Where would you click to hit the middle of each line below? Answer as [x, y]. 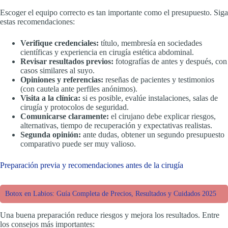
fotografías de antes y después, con [170, 61]
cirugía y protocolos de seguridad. [75, 107]
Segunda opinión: [51, 134]
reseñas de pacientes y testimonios [159, 79]
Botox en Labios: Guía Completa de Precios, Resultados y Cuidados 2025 [111, 194]
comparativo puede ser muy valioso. [78, 144]
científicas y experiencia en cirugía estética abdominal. [107, 52]
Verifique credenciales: [60, 43]
